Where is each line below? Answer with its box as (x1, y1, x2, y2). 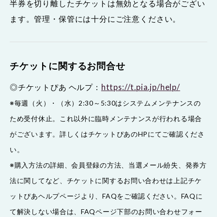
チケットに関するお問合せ (10, 61, 126, 72)
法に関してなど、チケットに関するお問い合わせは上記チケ (10, 176, 202, 185)
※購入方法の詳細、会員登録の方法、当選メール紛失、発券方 (10, 161, 207, 170)
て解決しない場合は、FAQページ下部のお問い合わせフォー (10, 207, 202, 216)
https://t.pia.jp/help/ (101, 82, 180, 92)
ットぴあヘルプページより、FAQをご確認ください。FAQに (10, 192, 203, 201)
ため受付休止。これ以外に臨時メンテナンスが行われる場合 (10, 114, 202, 123)
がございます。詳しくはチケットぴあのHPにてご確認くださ (10, 130, 205, 139)
